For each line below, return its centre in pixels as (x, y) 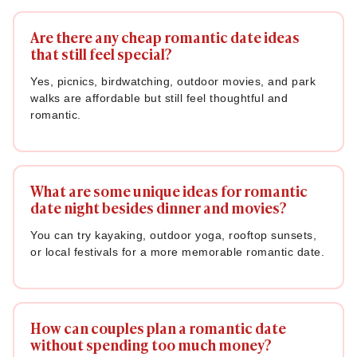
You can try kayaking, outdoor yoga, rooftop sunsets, (173, 235)
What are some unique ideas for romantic (169, 190)
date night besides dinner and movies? (159, 207)
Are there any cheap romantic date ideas (165, 37)
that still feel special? (101, 53)
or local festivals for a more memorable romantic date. (177, 252)
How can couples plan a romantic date (158, 328)
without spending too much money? (151, 344)
